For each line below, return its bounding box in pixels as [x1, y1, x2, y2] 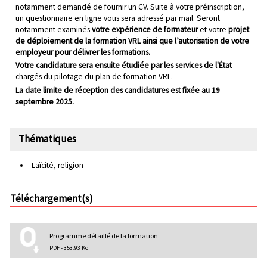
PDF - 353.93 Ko [49, 244, 89, 252]
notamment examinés [15, 24, 92, 35]
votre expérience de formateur [91, 24, 200, 35]
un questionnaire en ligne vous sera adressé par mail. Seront [15, 13, 220, 23]
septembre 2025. [15, 96, 74, 107]
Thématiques [18, 132, 76, 146]
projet [226, 24, 249, 35]
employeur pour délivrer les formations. [15, 46, 150, 57]
